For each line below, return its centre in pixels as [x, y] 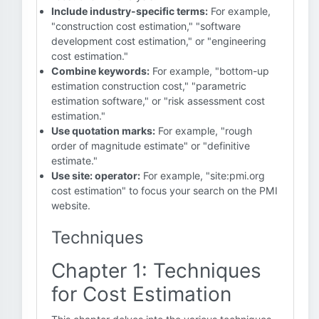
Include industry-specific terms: [130, 11]
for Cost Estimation [141, 294]
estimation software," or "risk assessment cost [158, 101]
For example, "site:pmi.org [203, 176]
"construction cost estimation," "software [146, 26]
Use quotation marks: [103, 131]
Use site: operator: [96, 176]
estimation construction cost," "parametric [149, 86]
